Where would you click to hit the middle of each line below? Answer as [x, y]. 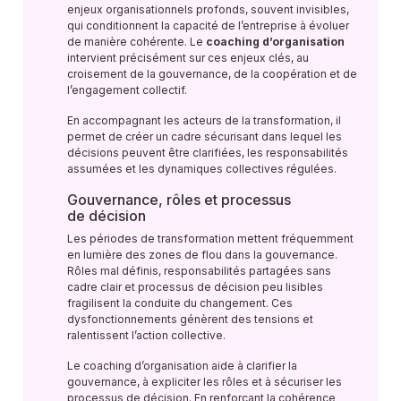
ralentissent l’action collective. [146, 335]
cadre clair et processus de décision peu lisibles [195, 287]
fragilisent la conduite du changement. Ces [180, 303]
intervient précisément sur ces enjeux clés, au [188, 58]
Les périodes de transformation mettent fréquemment [210, 239]
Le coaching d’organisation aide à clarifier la [182, 366]
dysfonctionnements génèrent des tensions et [190, 319]
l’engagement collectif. [127, 90]
